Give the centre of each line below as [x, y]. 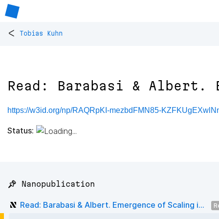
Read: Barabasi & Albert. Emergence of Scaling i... [112, 205]
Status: [21, 130]
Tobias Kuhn [41, 33]
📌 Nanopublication [51, 184]
